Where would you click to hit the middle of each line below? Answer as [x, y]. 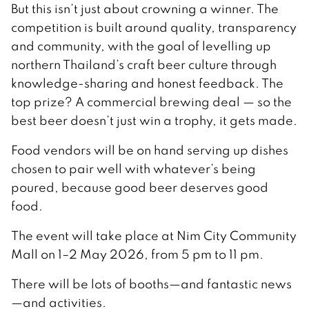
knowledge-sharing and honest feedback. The [147, 83]
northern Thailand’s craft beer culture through [144, 64]
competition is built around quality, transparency [154, 27]
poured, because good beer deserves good [140, 187]
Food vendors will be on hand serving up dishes [150, 150]
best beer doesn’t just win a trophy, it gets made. [154, 120]
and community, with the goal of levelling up [141, 46]
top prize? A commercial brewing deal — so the [151, 101]
